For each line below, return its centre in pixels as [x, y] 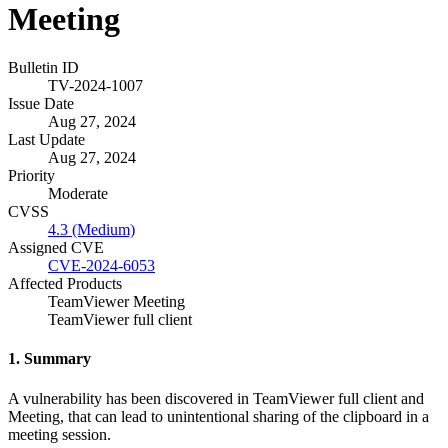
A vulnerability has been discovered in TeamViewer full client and [216, 398]
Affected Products [65, 283]
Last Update [46, 139]
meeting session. [59, 434]
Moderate [78, 193]
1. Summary [49, 359]
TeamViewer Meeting [116, 301]
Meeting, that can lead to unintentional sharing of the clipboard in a [218, 416]
